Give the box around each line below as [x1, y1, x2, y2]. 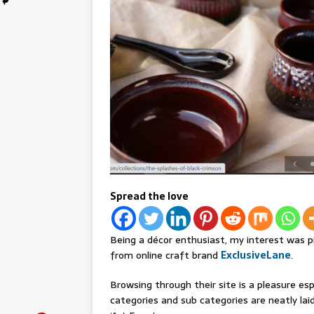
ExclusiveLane [221, 247, 291, 264]
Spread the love [110, 189, 189, 205]
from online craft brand [110, 247, 221, 264]
